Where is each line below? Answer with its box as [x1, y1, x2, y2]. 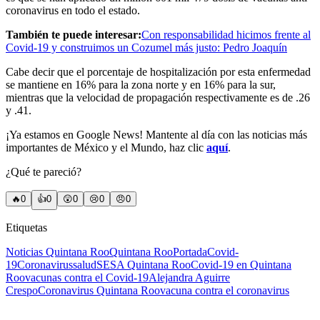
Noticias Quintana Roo [6, 245, 109, 258]
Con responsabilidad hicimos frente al [141, 28, 311, 41]
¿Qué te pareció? [6, 165, 81, 178]
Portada [173, 245, 207, 258]
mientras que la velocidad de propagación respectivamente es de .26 [6, 91, 310, 104]
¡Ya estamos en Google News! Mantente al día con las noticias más [6, 128, 307, 141]
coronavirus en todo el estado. [6, 4, 140, 16]
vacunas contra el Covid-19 [25, 271, 149, 284]
